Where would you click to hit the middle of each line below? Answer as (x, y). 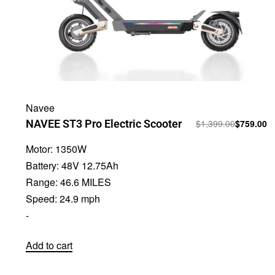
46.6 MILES (85, 182)
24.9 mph (79, 198)
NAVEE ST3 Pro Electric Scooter (103, 123)
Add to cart (49, 246)
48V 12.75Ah (90, 165)
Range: (43, 182)
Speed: (42, 198)
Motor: (40, 149)
